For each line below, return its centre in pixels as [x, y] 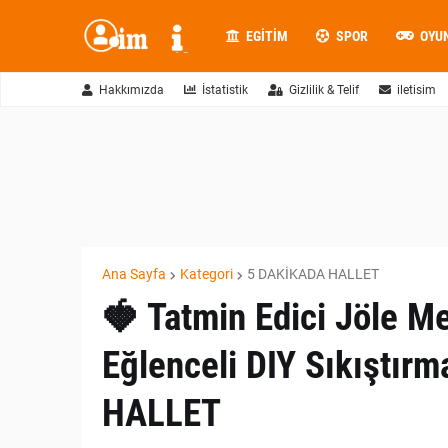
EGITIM [266, 36]
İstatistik [225, 90]
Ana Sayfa [134, 274]
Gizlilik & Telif [324, 90]
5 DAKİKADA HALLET [313, 274]
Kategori [206, 274]
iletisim [416, 90]
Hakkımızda [131, 90]
